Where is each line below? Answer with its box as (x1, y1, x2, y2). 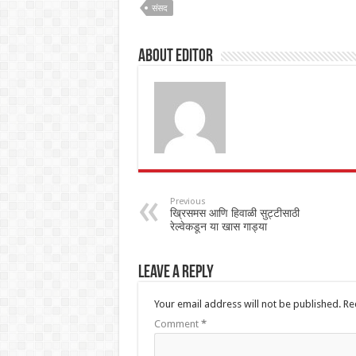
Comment (153, 318, 201, 330)
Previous (169, 196, 206, 207)
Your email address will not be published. (153, 298, 341, 310)
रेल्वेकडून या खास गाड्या (169, 220, 267, 233)
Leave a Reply (137, 264, 214, 282)
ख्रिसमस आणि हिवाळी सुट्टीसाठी (169, 207, 300, 219)
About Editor (137, 48, 213, 66)
